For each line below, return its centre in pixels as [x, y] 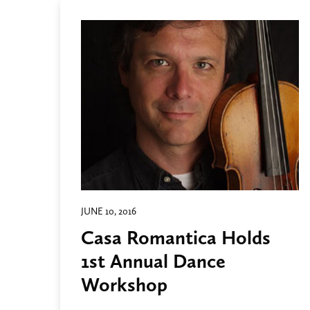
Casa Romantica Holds [176, 238]
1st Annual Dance [153, 261]
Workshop [124, 285]
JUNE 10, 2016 [109, 211]
